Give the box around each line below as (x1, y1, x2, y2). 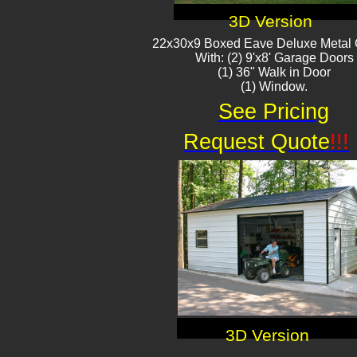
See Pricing (218, 100, 329, 124)
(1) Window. (241, 80, 308, 93)
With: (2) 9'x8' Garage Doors (194, 51, 354, 65)
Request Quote (183, 130, 330, 154)
